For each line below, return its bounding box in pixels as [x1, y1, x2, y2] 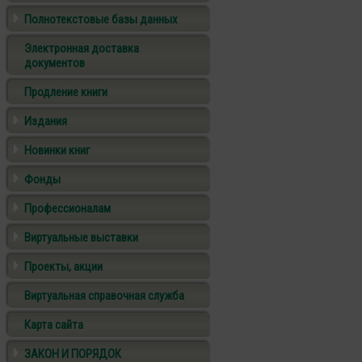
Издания [24, 114, 67, 128]
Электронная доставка [24, 41, 139, 56]
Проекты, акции [24, 259, 103, 274]
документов [24, 56, 85, 70]
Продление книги [24, 85, 107, 99]
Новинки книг [24, 143, 90, 158]
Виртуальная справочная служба [24, 288, 184, 303]
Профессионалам [24, 201, 111, 216]
